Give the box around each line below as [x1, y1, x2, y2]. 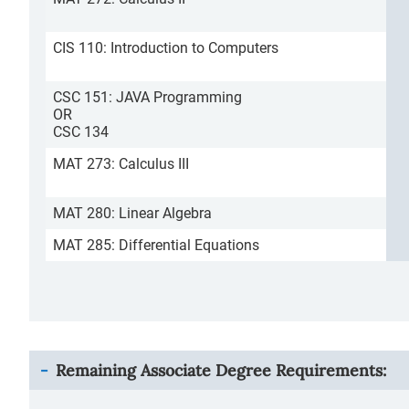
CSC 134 [53, 123, 109, 141]
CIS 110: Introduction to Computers [53, 39, 278, 57]
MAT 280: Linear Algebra [53, 204, 212, 222]
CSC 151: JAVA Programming [53, 89, 242, 106]
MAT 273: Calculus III [53, 155, 189, 173]
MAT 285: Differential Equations [53, 236, 259, 254]
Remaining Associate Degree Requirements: [56, 360, 386, 381]
